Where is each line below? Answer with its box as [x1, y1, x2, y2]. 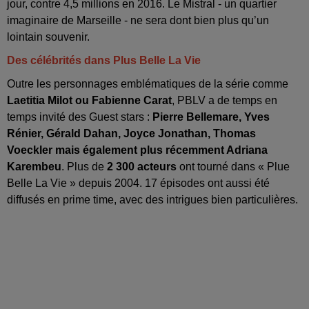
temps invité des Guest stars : [7, 110, 152, 123]
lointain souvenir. [7, 30, 90, 43]
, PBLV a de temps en [172, 94, 277, 106]
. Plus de [61, 160, 107, 172]
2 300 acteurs [107, 160, 179, 172]
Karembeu [7, 160, 61, 172]
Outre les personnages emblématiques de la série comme [7, 77, 288, 90]
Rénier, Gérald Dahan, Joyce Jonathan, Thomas [7, 127, 256, 139]
